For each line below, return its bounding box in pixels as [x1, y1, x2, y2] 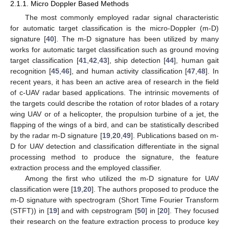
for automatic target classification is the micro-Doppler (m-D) [10, 24, 219, 33]
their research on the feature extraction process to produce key [10, 217, 219, 226]
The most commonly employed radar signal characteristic [25, 13, 219, 22]
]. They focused [168, 207, 219, 215]
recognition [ [10, 67, 51, 76]
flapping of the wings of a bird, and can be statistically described [10, 121, 219, 129]
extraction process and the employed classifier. [10, 164, 162, 172]
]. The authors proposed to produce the [91, 185, 219, 194]
